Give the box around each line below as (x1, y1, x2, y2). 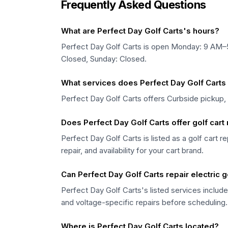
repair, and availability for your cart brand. (61, 146, 204, 155)
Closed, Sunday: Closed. (61, 54, 147, 64)
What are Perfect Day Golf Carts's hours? (61, 26, 219, 36)
